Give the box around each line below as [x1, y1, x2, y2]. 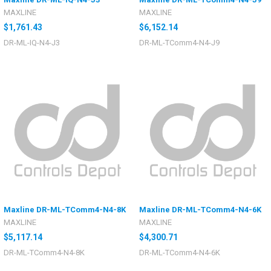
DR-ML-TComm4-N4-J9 [139, 38, 220, 48]
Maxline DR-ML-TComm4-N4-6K [139, 204, 261, 214]
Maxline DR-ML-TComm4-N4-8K [4, 204, 126, 214]
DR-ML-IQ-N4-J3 [4, 38, 60, 48]
